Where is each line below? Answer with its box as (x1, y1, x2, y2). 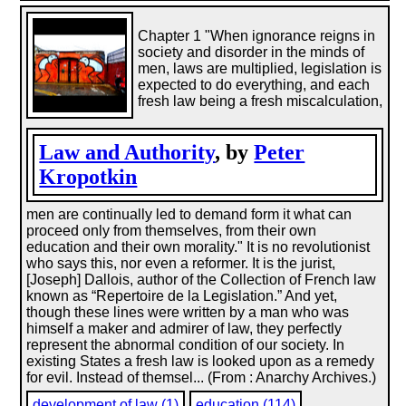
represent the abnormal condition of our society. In (26, 337, 345, 353)
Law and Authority (39, 140, 216, 164)
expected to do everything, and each (138, 77, 371, 92)
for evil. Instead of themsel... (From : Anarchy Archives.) (26, 370, 377, 385)
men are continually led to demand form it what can (26, 207, 353, 222)
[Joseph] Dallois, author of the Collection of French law (26, 272, 377, 287)
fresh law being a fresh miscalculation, (138, 93, 383, 109)
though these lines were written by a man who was (26, 304, 350, 320)
